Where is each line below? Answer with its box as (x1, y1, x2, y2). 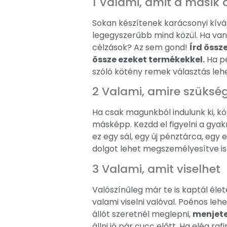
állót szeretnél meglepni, (92, 208, 193, 220)
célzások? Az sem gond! (92, 41, 190, 53)
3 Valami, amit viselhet (92, 161, 220, 177)
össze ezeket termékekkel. (92, 53, 205, 65)
